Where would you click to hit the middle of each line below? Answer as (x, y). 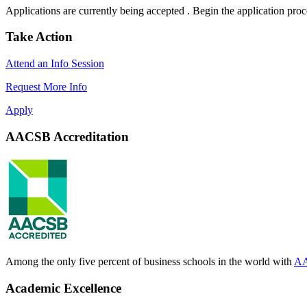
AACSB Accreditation (67, 136)
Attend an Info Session (55, 64)
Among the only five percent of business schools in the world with (150, 262)
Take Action (39, 37)
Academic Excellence (63, 288)
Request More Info (46, 87)
